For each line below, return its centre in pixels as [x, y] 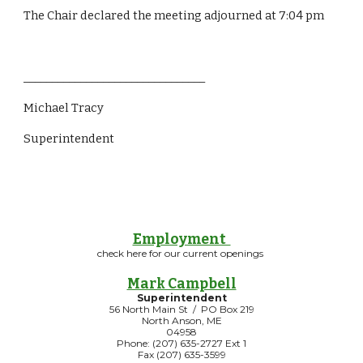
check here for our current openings [181, 253]
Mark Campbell [181, 284]
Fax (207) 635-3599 [181, 354]
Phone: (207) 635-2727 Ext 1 [181, 343]
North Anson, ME [181, 320]
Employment [181, 239]
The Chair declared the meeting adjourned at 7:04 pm [174, 15]
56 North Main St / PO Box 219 [181, 309]
